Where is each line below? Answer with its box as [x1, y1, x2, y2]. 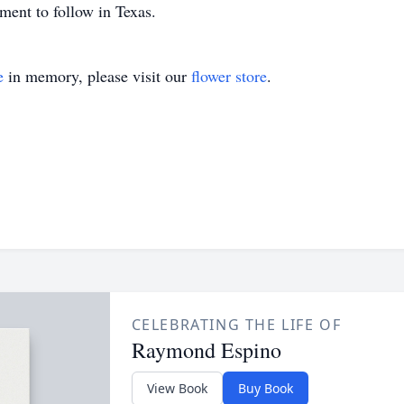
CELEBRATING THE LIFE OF [131, 315, 342, 335]
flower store [191, 65, 267, 87]
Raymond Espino [131, 335, 281, 364]
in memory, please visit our [4, 65, 191, 87]
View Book [146, 380, 207, 397]
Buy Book [237, 380, 293, 397]
